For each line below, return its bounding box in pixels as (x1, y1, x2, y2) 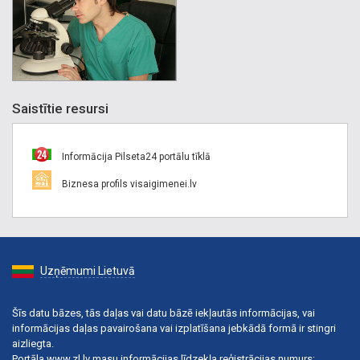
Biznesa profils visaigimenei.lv (59, 178, 197, 190)
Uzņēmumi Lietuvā (40, 264, 135, 278)
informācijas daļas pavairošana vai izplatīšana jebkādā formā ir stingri (12, 322, 336, 335)
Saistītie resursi (12, 100, 108, 117)
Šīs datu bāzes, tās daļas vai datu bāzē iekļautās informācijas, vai (12, 307, 315, 320)
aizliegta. (12, 337, 54, 350)
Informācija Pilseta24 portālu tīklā (59, 151, 211, 163)
